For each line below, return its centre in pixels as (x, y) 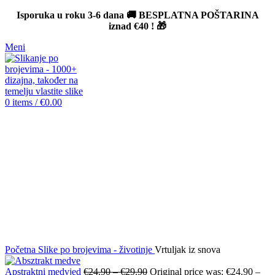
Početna (21, 250)
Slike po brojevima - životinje (96, 250)
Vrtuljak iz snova (188, 250)
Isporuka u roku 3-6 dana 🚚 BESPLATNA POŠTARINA (137, 15)
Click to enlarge (36, 238)
